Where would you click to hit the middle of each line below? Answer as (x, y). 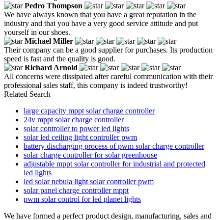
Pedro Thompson (54, 5)
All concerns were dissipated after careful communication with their (108, 76)
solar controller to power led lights (76, 128)
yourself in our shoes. (37, 32)
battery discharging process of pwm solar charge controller (114, 146)
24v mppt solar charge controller (74, 119)
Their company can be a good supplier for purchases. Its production (108, 50)
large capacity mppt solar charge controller (89, 110)
